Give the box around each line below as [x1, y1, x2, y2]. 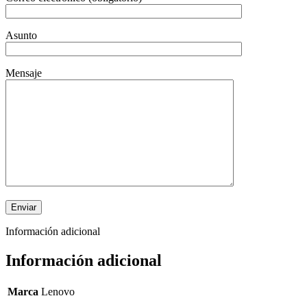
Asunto [5, 29, 37, 42]
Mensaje [5, 67, 42, 79]
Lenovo [41, 286, 75, 298]
